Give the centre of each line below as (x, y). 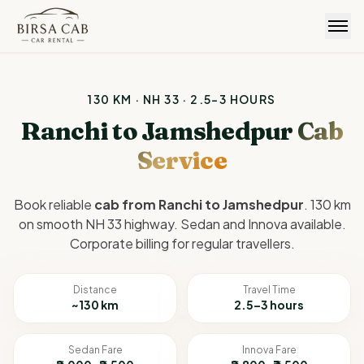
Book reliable (54, 204)
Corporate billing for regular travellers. (182, 243)
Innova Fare (269, 350)
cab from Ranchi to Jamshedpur (199, 204)
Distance (95, 290)
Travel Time (269, 290)
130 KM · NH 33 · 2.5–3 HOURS (182, 99)
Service (182, 160)
